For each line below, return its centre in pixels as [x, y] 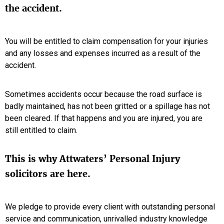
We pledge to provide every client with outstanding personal [110, 207]
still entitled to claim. [41, 130]
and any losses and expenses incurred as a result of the [103, 53]
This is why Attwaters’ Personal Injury [92, 159]
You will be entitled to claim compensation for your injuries [106, 41]
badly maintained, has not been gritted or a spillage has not [107, 106]
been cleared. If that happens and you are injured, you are [104, 118]
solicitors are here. [48, 174]
